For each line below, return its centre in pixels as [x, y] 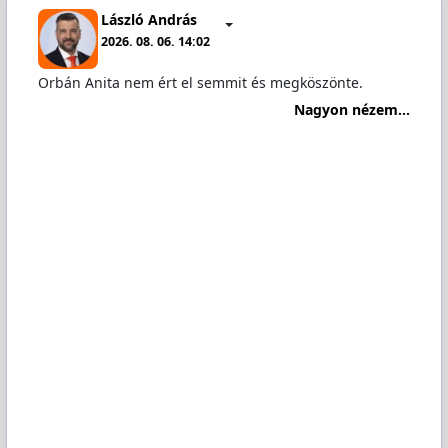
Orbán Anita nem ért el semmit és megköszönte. [200, 83]
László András [149, 19]
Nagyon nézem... [352, 109]
